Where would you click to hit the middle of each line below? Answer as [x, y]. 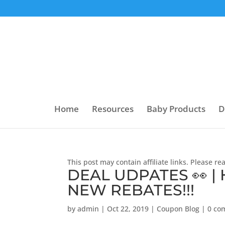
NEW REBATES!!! [131, 190]
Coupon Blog [178, 209]
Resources [113, 108]
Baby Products [176, 108]
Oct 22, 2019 [128, 209]
